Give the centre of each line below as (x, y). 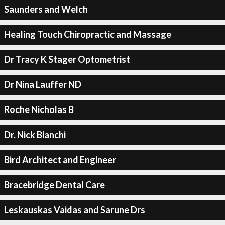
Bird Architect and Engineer (60, 160)
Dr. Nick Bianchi (35, 135)
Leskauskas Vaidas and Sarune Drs (74, 210)
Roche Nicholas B (39, 109)
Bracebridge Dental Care (54, 185)
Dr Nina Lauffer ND (42, 84)
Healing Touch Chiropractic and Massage (87, 34)
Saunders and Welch (46, 9)
